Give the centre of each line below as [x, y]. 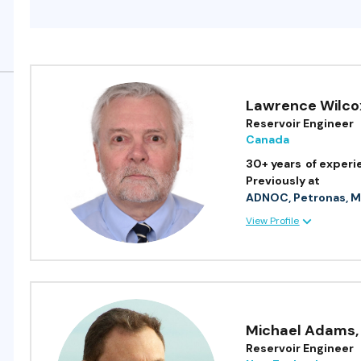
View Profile [273, 221]
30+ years [274, 163]
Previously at [283, 180]
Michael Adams [301, 331]
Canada [268, 139]
